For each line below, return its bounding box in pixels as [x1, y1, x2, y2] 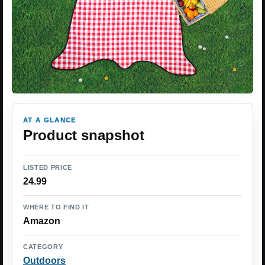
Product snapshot [23, 127, 144, 144]
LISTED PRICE [23, 164, 72, 172]
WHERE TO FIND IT [23, 203, 89, 211]
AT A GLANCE [23, 117, 76, 124]
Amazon [23, 216, 60, 227]
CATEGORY [23, 243, 63, 251]
